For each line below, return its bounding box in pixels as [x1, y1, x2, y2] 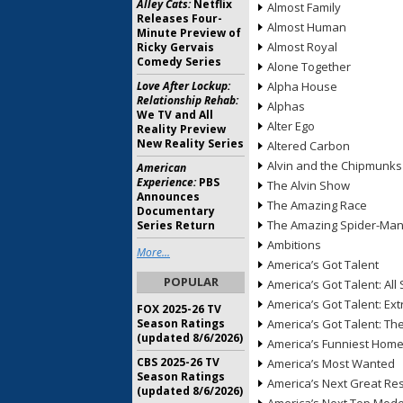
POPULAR [163, 273, 219, 290]
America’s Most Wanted [267, 355, 395, 372]
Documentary [137, 203, 215, 219]
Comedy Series [137, 54, 221, 69]
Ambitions [267, 237, 321, 253]
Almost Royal [267, 39, 337, 55]
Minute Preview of [137, 25, 241, 40]
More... [137, 245, 170, 260]
